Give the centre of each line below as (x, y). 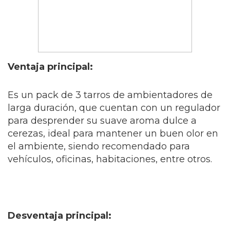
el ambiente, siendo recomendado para (99, 147)
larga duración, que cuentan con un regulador (114, 108)
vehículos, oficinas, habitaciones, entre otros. (110, 159)
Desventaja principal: (60, 216)
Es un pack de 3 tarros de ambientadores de (110, 95)
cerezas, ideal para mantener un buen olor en (113, 134)
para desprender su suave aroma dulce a (102, 121)
